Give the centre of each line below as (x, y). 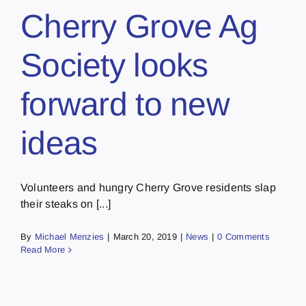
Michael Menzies (69, 237)
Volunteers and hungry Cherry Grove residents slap (148, 188)
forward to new (125, 105)
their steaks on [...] (66, 204)
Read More (43, 250)
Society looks (114, 66)
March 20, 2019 (145, 237)
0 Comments (244, 237)
